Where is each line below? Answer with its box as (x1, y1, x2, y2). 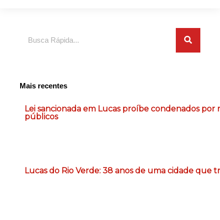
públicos (25, 111, 58, 121)
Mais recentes (20, 82, 67, 90)
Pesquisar (19, 28, 52, 38)
